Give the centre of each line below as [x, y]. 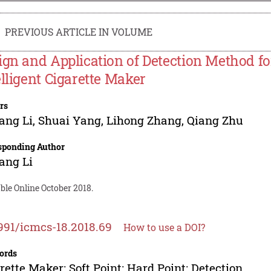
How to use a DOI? [165, 227]
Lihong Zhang [144, 120]
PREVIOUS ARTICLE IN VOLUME [79, 31]
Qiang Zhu [215, 120]
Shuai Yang [70, 120]
